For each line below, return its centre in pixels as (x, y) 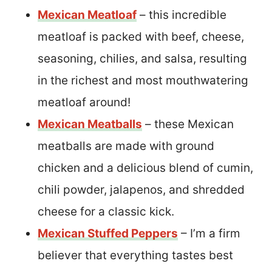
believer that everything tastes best (135, 255)
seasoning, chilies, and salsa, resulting (142, 58)
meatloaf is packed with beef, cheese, (141, 36)
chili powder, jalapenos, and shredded (141, 189)
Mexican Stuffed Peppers (108, 233)
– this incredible (182, 15)
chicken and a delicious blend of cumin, (145, 168)
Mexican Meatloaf (87, 15)
